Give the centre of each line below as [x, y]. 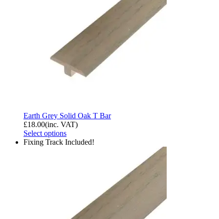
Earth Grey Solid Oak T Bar [67, 115]
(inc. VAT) [61, 124]
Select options [45, 133]
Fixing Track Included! [59, 142]
